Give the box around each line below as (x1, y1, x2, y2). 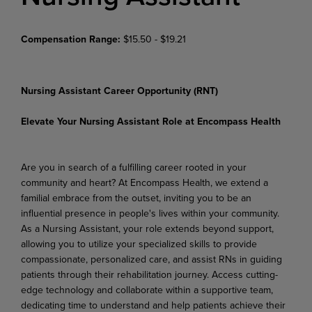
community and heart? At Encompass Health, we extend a (21, 175, 268, 189)
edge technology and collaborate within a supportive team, (21, 282, 273, 297)
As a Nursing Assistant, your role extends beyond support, (21, 221, 274, 235)
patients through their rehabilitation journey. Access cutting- (21, 267, 278, 281)
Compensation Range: (21, 31, 123, 46)
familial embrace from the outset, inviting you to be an (21, 190, 251, 205)
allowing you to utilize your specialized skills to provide (21, 236, 257, 251)
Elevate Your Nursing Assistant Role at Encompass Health (21, 114, 281, 128)
